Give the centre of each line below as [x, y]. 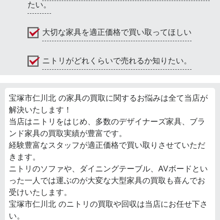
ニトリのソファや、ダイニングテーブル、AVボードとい [108, 169]
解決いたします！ [40, 110]
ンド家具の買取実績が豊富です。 [68, 133]
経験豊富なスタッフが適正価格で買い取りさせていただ [107, 145]
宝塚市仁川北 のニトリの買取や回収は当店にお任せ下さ [108, 204]
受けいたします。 [40, 192]
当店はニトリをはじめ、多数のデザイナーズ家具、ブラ [107, 122]
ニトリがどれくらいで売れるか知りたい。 [117, 61]
